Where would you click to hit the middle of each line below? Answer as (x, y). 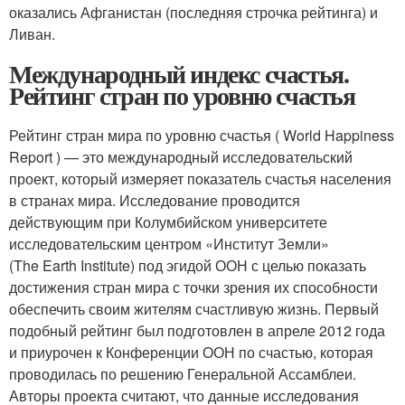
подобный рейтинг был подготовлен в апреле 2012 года (197, 330)
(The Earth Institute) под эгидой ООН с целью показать (188, 265)
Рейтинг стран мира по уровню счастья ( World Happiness (202, 135)
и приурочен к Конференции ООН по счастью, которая (191, 352)
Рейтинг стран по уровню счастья (182, 95)
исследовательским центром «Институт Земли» (169, 243)
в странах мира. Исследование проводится (155, 200)
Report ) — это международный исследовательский (181, 156)
